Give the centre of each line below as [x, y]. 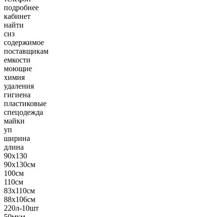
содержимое [24, 42]
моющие [18, 69]
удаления [19, 86]
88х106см [20, 199]
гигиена [17, 95]
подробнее [21, 8]
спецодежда [23, 112]
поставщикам [26, 51]
